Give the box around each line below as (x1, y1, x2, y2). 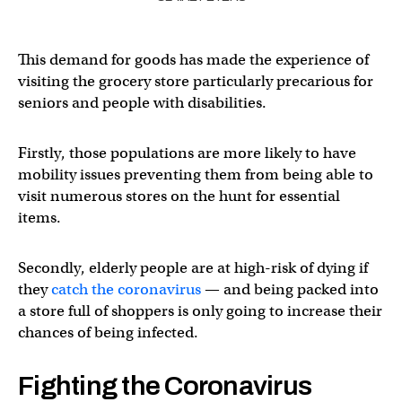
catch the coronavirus (51, 279, 201, 299)
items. (18, 207, 61, 227)
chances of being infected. (18, 322, 198, 342)
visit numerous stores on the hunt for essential (18, 186, 340, 205)
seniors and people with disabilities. (18, 92, 267, 112)
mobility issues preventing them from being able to (18, 164, 373, 184)
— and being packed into (201, 279, 379, 299)
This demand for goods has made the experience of (18, 49, 369, 69)
